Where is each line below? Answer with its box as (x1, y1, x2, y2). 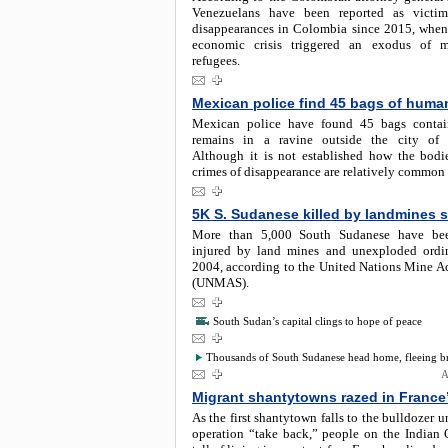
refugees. (192, 53, 240, 68)
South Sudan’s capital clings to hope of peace (213, 315, 422, 327)
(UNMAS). (192, 275, 249, 290)
